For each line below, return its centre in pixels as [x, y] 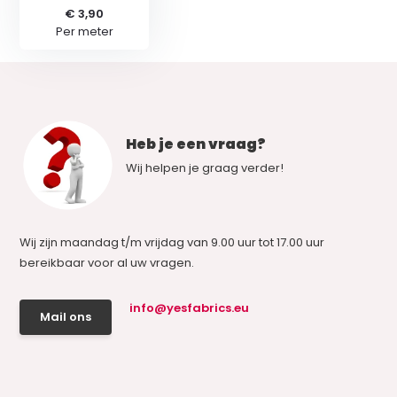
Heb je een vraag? [196, 144]
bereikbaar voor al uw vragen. [107, 262]
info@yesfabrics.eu [190, 307]
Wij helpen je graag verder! [205, 167]
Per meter [84, 31]
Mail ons [66, 316]
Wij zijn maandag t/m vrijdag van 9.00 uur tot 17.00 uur [172, 242]
